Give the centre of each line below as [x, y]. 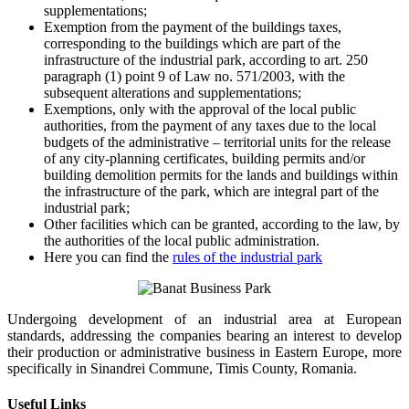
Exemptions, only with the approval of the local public [200, 110]
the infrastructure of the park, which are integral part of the [211, 192]
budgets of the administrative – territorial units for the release [217, 142]
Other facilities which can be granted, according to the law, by [222, 225]
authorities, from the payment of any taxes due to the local [210, 126]
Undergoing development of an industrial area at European [204, 320]
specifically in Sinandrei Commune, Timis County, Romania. [182, 369]
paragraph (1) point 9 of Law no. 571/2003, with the [194, 77]
